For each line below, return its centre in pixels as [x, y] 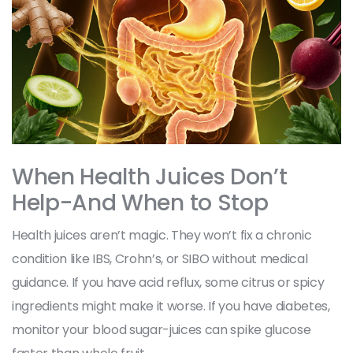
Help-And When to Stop [140, 203]
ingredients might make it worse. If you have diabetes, [171, 306]
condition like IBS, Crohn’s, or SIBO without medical [160, 258]
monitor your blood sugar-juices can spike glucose [162, 329]
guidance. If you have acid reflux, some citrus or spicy [168, 282]
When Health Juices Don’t [150, 176]
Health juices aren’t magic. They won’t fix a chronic [162, 235]
